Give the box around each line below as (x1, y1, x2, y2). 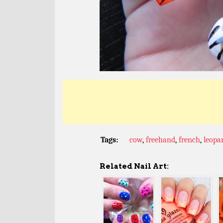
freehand (146, 135, 175, 144)
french (179, 135, 200, 144)
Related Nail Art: (100, 161, 169, 171)
